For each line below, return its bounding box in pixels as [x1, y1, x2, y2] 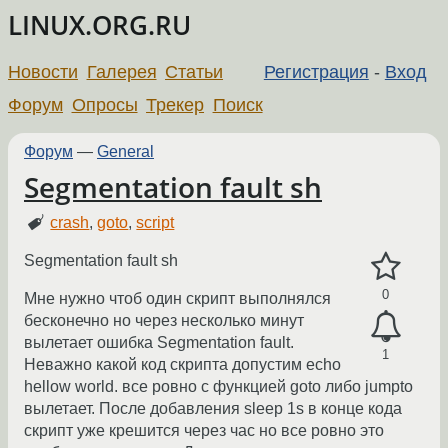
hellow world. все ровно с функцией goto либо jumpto [24, 378, 413, 396]
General [97, 142, 154, 160]
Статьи [165, 61, 224, 82]
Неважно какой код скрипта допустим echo [24, 356, 341, 374]
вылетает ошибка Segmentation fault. [24, 334, 294, 352]
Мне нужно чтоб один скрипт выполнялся [24, 290, 331, 308]
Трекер [146, 94, 205, 115]
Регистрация [263, 61, 369, 82]
